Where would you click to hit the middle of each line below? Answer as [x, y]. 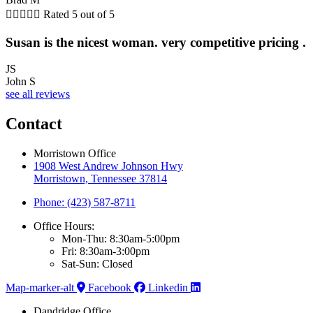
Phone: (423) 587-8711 [85, 203]
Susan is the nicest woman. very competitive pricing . [156, 42]
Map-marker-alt [40, 288]
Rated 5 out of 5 [79, 14]
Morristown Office [75, 154]
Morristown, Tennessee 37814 [100, 179]
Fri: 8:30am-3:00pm [105, 252]
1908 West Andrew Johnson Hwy [108, 166]
